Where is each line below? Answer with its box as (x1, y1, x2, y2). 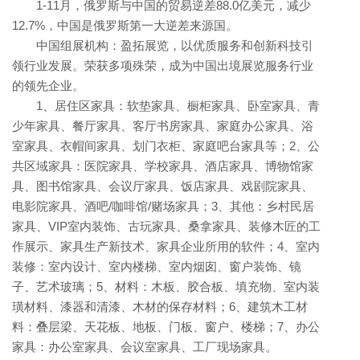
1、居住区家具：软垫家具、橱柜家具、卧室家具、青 (12, 99, 320, 113)
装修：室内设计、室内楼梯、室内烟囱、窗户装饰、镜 (12, 260, 301, 274)
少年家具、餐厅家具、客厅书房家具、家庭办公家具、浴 (12, 119, 313, 133)
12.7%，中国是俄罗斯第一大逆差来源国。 (12, 18, 238, 33)
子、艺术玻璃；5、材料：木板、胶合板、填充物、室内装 (12, 280, 320, 294)
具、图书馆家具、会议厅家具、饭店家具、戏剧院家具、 (12, 179, 313, 194)
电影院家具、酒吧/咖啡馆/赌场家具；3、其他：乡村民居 (12, 199, 314, 214)
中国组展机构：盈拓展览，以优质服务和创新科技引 (12, 39, 313, 53)
